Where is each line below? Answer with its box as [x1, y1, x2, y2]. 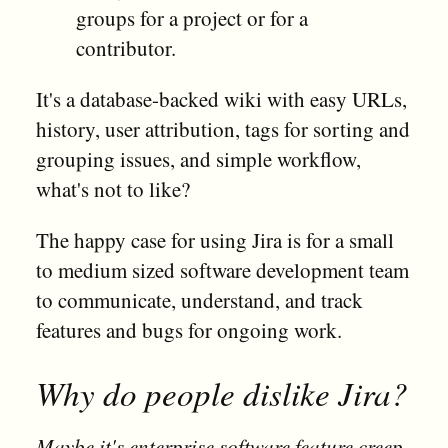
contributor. [75, 34, 176, 63]
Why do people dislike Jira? [35, 370, 408, 415]
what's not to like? [35, 175, 190, 204]
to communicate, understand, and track [35, 286, 363, 315]
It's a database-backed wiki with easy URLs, [35, 85, 407, 114]
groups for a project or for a [75, 4, 308, 33]
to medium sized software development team [35, 256, 409, 285]
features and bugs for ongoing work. [35, 316, 342, 345]
